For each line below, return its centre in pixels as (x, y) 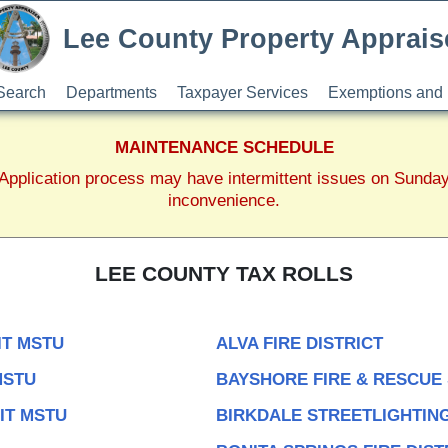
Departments (111, 92)
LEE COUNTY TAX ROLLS (224, 274)
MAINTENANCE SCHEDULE (224, 147)
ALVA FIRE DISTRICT (299, 343)
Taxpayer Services (242, 92)
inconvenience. (224, 200)
